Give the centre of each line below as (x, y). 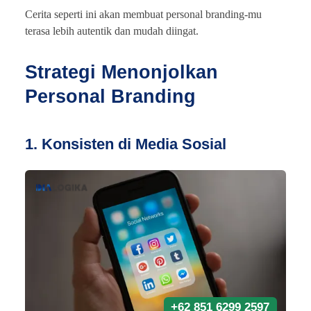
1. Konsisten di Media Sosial (126, 144)
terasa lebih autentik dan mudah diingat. (112, 31)
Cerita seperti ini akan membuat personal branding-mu (143, 15)
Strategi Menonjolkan (121, 73)
